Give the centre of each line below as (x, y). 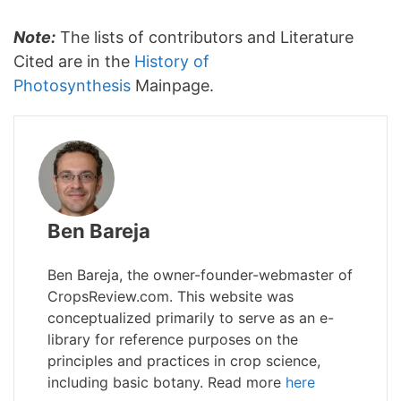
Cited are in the (74, 61)
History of (172, 61)
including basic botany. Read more (166, 382)
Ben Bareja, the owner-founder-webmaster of (200, 275)
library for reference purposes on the (173, 339)
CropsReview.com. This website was (171, 296)
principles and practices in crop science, (184, 361)
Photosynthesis (72, 85)
